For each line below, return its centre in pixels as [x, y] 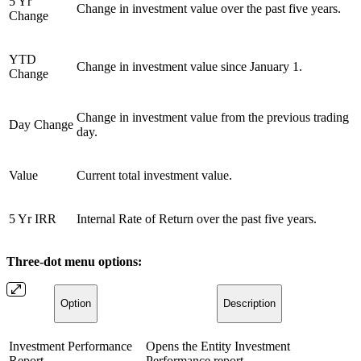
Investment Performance [71, 346]
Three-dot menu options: [74, 261]
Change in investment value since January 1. [189, 66]
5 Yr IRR [33, 218]
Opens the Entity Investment [218, 346]
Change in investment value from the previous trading [213, 117]
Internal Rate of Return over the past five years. [197, 218]
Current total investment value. [154, 175]
